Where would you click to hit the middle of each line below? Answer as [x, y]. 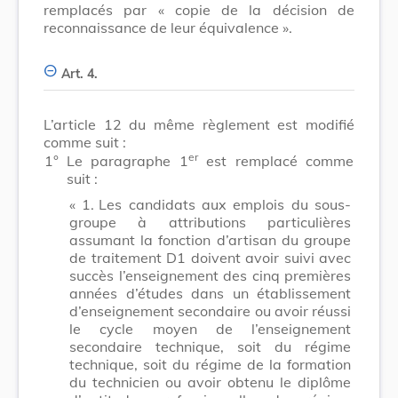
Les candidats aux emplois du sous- [225, 204]
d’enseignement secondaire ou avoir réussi [210, 310]
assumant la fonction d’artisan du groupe [210, 239]
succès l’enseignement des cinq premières [210, 275]
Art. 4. [80, 73]
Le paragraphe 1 [127, 160]
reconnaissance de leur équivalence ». [168, 27]
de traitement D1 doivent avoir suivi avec [210, 257]
